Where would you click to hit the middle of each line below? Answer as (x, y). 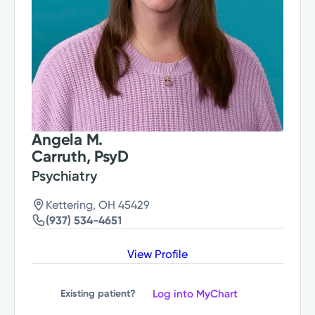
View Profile (157, 254)
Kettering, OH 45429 (98, 205)
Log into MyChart (195, 294)
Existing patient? (98, 294)
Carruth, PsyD (80, 156)
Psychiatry (65, 175)
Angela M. (67, 139)
